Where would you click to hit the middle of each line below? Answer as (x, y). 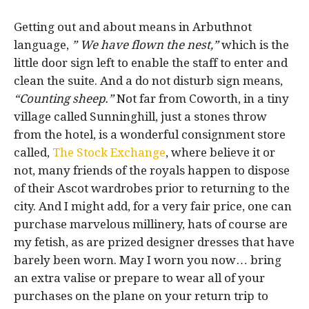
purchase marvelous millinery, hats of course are (151, 224)
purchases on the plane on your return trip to (141, 296)
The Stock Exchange (109, 152)
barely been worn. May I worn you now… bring (148, 260)
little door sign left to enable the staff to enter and (151, 62)
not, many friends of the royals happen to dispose (152, 170)
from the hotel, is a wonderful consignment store (150, 134)
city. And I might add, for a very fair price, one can (153, 206)
